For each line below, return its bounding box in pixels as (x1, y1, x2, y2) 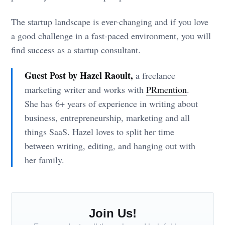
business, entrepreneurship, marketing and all (24, 111, 190, 124)
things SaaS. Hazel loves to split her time (24, 126, 174, 138)
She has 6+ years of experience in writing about (24, 97, 198, 110)
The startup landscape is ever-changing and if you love (11, 16, 209, 28)
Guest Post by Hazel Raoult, (24, 69, 136, 82)
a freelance (135, 69, 175, 82)
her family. (24, 154, 64, 166)
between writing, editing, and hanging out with (24, 140, 195, 152)
